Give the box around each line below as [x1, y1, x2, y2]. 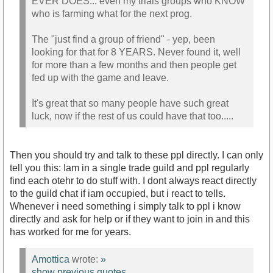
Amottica [32, 254, 69, 265]
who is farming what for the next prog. [32, 8, 192, 19]
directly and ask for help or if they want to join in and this [10, 213, 250, 224]
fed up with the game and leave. [32, 72, 169, 83]
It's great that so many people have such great [32, 97, 229, 108]
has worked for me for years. [10, 226, 131, 237]
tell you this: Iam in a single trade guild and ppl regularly [10, 162, 249, 173]
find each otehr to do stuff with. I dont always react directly [10, 175, 257, 186]
